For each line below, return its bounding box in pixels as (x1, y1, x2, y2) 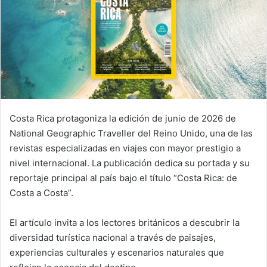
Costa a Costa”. (10, 187, 73, 198)
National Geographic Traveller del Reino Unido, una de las (10, 127, 253, 139)
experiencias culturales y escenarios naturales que (10, 246, 224, 258)
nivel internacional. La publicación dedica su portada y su (10, 157, 250, 169)
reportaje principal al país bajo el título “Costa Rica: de (10, 172, 237, 184)
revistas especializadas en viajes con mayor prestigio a (10, 142, 241, 154)
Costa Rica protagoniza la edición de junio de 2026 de (10, 112, 236, 124)
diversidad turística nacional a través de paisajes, (10, 231, 216, 243)
